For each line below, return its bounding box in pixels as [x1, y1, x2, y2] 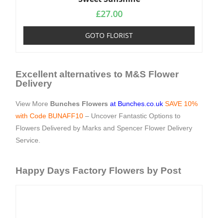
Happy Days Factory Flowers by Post [16, 165, 182, 176]
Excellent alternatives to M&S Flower [16, 69, 179, 79]
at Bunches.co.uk [110, 100, 163, 108]
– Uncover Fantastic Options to [85, 112, 181, 120]
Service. [16, 136, 41, 144]
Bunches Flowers [50, 100, 109, 108]
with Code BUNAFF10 [16, 112, 86, 120]
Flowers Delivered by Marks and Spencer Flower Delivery [16, 124, 193, 132]
